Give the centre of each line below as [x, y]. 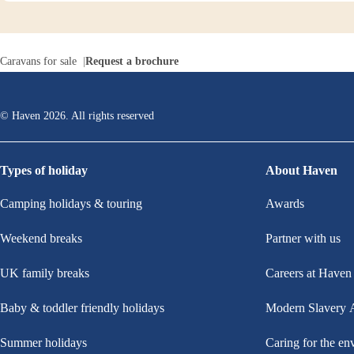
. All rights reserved [110, 116]
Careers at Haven [309, 273]
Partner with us [303, 238]
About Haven [301, 170]
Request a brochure [132, 61]
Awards [285, 203]
